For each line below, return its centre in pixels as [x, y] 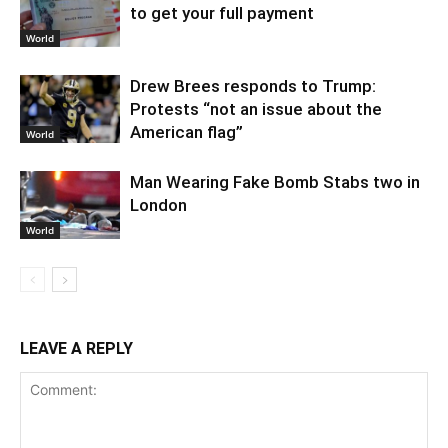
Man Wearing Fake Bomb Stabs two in [275, 181]
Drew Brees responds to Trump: [253, 85]
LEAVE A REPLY [76, 348]
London [158, 204]
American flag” [186, 131]
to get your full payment [222, 12]
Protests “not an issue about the [256, 108]
